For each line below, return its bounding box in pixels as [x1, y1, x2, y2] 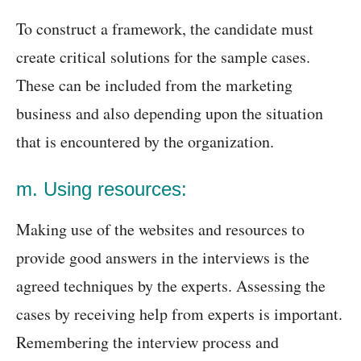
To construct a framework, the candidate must [16, 18, 313, 40]
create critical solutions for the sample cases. [16, 46, 310, 68]
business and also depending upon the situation [16, 102, 323, 125]
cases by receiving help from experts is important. [16, 303, 342, 326]
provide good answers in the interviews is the [16, 247, 309, 269]
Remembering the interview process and [16, 331, 279, 354]
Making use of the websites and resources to [16, 218, 305, 241]
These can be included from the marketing [16, 74, 293, 97]
